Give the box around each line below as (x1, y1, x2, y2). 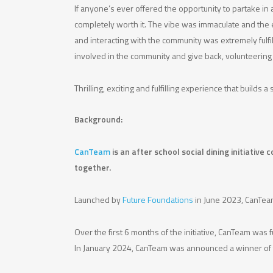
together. (74, 160, 112, 174)
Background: (74, 112, 123, 126)
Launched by (74, 193, 123, 206)
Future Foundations (122, 193, 194, 206)
